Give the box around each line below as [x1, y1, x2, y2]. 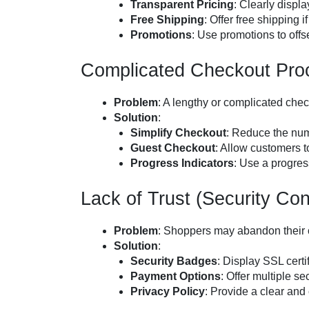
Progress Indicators [130, 157, 234, 169]
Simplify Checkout [130, 127, 226, 139]
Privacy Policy [130, 286, 205, 297]
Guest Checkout [130, 142, 215, 154]
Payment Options [130, 270, 221, 282]
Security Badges [130, 255, 217, 267]
